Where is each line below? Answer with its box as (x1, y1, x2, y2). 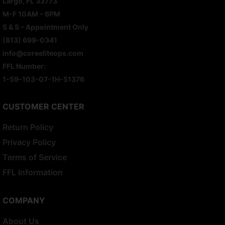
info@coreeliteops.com (3, 49, 83, 58)
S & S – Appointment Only (3, 23, 88, 32)
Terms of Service (3, 152, 67, 163)
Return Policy (3, 122, 53, 133)
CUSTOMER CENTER (3, 101, 84, 112)
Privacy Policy (3, 137, 56, 148)
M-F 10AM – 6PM (3, 10, 60, 19)
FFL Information (3, 167, 63, 178)
